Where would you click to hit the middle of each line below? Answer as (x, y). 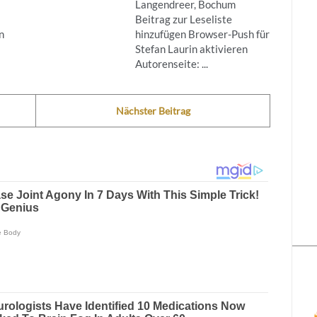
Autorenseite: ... (171, 63)
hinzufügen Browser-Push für (202, 34)
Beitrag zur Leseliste (183, 19)
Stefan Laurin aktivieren (191, 48)
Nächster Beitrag (153, 110)
